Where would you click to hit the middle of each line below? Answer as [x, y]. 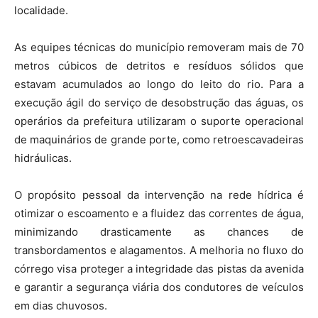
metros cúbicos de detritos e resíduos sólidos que [159, 65]
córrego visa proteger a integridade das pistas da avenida [159, 268]
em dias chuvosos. [61, 305]
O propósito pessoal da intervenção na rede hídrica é [159, 194]
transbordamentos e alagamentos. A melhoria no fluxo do [159, 250]
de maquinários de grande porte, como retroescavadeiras [159, 139]
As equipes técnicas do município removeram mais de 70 [159, 47]
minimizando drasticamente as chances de [159, 231]
